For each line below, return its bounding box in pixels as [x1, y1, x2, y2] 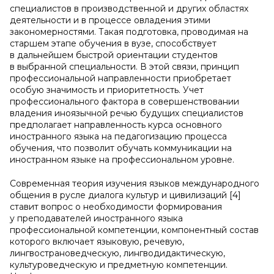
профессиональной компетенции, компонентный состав [10, 224, 259, 235]
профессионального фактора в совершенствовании [10, 96, 239, 107]
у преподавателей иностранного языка [10, 213, 183, 224]
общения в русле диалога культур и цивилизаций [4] [10, 190, 241, 201]
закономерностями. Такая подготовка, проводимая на [10, 26, 248, 37]
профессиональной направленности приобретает [10, 73, 231, 84]
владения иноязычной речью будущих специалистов [10, 108, 243, 119]
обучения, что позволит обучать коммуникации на [10, 143, 232, 154]
